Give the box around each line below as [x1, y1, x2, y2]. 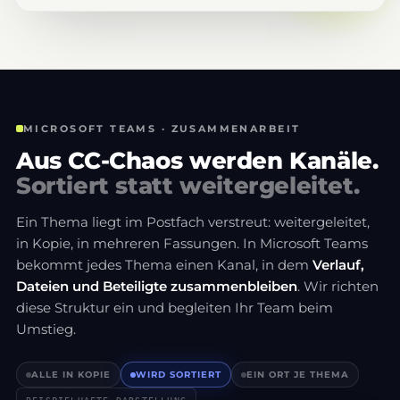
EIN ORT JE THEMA [246, 369, 349, 380]
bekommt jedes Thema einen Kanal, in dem [16, 257, 312, 273]
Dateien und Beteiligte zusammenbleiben [16, 279, 297, 295]
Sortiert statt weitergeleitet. [16, 171, 360, 200]
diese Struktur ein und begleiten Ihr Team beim [16, 300, 333, 316]
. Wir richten [297, 279, 379, 295]
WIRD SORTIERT [136, 369, 221, 380]
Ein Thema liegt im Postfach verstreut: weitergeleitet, [16, 214, 370, 230]
